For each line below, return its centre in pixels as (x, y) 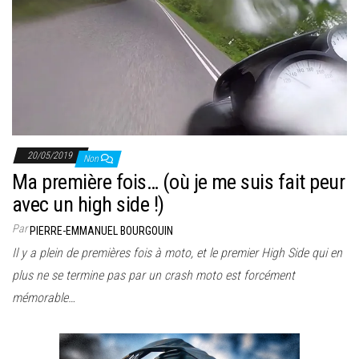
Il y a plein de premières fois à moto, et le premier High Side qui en (177, 253)
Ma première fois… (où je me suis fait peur (179, 182)
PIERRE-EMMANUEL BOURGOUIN (101, 231)
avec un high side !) (88, 205)
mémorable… (44, 298)
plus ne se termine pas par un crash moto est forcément (153, 276)
